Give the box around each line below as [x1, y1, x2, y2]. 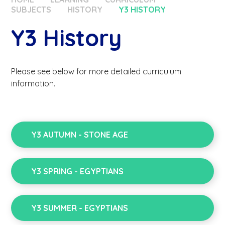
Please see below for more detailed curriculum [11, 66, 182, 77]
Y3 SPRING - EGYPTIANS [31, 166, 124, 177]
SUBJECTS [11, 5, 52, 15]
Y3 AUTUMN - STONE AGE [31, 130, 129, 140]
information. [11, 78, 56, 89]
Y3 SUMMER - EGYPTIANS [31, 203, 129, 213]
